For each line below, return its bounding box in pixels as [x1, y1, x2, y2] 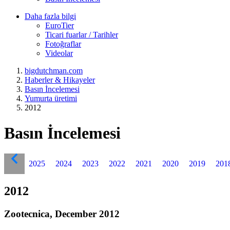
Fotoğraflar [45, 40, 81, 49]
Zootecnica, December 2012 [4, 208, 120, 219]
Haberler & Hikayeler [25, 75, 95, 85]
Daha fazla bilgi [25, 12, 76, 21]
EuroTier [45, 21, 74, 30]
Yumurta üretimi [25, 94, 77, 103]
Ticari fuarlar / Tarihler [45, 30, 118, 40]
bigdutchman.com [25, 66, 83, 75]
